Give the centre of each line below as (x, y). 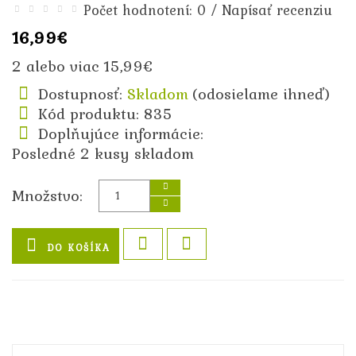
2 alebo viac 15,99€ (82, 66)
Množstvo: (47, 195)
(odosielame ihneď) (262, 93)
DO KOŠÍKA (79, 248)
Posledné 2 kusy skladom (103, 153)
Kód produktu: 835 (106, 113)
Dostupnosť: (83, 93)
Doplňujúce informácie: (121, 133)
